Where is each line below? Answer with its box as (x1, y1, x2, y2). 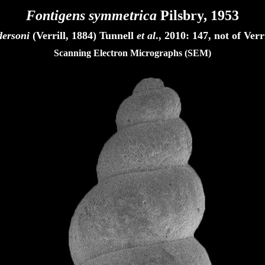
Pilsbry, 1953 (157, 8, 239, 23)
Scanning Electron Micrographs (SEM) (54, 48, 211, 58)
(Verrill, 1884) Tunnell (30, 30, 137, 41)
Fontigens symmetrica (26, 8, 157, 23)
